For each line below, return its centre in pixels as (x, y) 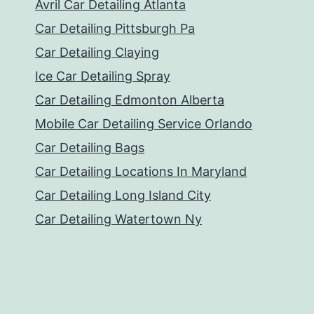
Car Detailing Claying (97, 53)
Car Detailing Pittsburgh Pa (115, 29)
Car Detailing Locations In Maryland (141, 172)
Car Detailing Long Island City (123, 196)
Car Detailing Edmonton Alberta (130, 100)
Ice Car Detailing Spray (103, 76)
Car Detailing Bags (90, 148)
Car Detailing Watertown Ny (118, 219)
